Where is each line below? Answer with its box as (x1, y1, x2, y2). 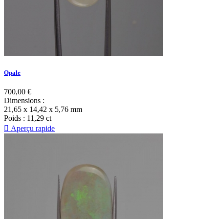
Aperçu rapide (9, 124, 55, 133)
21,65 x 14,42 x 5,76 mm (4, 105, 82, 114)
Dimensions (4, 96, 41, 105)
